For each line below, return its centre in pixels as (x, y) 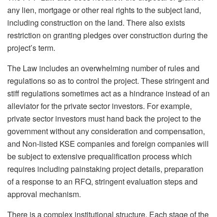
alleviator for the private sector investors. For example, (100, 106)
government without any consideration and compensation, (106, 131)
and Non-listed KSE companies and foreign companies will (108, 143)
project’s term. (31, 47)
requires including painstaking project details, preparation (105, 169)
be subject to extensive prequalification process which (100, 156)
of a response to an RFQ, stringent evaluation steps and (102, 181)
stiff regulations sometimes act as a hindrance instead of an (108, 93)
